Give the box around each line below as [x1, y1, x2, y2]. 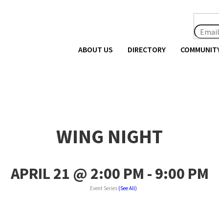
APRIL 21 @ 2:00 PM [10, 164, 144, 184]
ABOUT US [78, 44, 113, 54]
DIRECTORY [128, 44, 166, 54]
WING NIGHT [56, 124, 163, 149]
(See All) [118, 185, 137, 192]
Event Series [90, 185, 118, 192]
